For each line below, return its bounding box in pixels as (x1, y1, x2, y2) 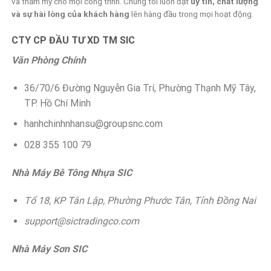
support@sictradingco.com (24, 215, 139, 227)
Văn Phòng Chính (11, 54, 86, 67)
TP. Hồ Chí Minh (24, 97, 91, 109)
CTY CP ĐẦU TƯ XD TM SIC (11, 34, 135, 47)
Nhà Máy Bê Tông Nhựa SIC (11, 166, 132, 178)
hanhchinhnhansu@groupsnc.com (24, 118, 163, 130)
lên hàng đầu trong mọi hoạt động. (129, 8, 253, 19)
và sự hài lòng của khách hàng (11, 8, 129, 19)
